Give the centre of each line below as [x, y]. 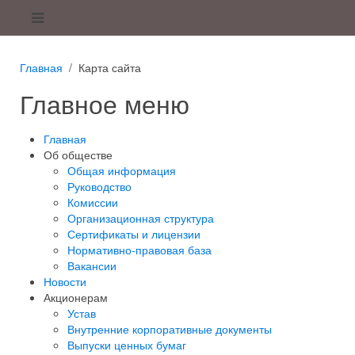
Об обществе [78, 155]
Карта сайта [110, 67]
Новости [65, 281]
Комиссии [93, 202]
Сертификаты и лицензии [134, 234]
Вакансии [92, 265]
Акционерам [76, 297]
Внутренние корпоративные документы [170, 329]
